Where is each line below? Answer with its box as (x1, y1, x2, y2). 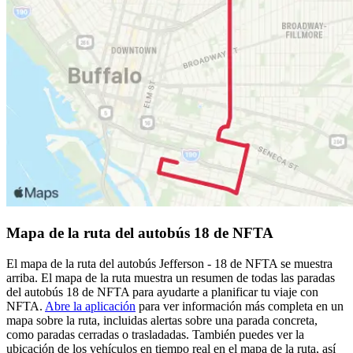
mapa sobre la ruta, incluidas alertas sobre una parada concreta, (6, 313, 318, 327)
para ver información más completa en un (136, 299, 344, 313)
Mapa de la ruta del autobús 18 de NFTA (6, 224, 273, 241)
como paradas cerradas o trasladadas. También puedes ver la (6, 327, 304, 341)
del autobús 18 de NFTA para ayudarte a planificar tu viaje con (6, 284, 318, 299)
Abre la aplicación (45, 299, 136, 313)
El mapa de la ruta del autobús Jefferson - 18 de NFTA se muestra (6, 256, 333, 270)
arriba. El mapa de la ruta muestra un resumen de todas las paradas (6, 270, 335, 284)
